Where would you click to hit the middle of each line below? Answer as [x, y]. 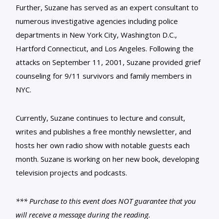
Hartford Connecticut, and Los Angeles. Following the [105, 49]
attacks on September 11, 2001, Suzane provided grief [108, 62]
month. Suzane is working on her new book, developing [108, 159]
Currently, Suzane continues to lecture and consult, [100, 118]
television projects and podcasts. [71, 173]
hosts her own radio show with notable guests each [103, 145]
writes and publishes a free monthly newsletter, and [103, 132]
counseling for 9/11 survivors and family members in [104, 76]
